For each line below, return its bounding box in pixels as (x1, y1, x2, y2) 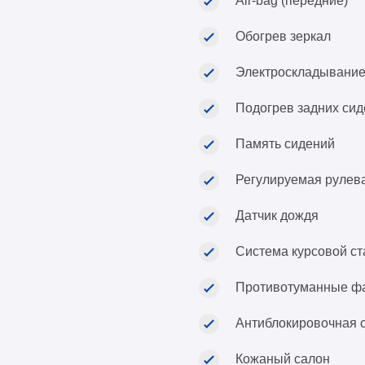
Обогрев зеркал (235, 29, 331, 43)
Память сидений (235, 137, 335, 151)
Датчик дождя (235, 209, 319, 222)
